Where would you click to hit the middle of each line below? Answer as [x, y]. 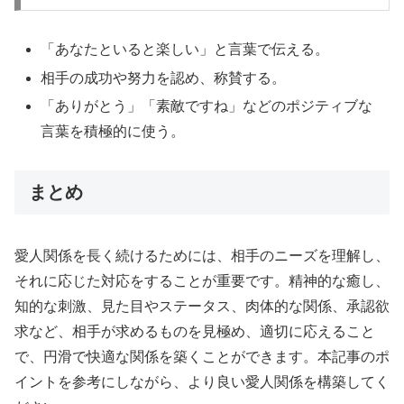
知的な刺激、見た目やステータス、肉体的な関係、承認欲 [202, 307]
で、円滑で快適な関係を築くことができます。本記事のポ [202, 357]
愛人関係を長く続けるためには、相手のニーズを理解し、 [202, 256]
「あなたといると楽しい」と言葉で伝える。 [185, 50]
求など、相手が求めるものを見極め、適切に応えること [195, 332]
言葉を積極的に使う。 [113, 131]
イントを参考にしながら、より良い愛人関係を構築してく [202, 382]
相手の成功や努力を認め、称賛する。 [164, 78]
